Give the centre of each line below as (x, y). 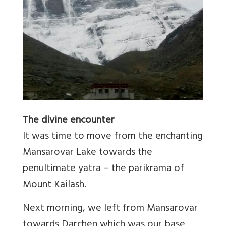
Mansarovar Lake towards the (88, 153)
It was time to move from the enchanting (113, 137)
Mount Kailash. (54, 186)
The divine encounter (69, 121)
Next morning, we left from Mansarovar (110, 209)
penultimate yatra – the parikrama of (103, 169)
